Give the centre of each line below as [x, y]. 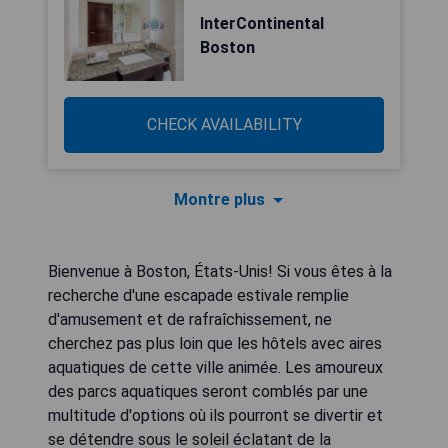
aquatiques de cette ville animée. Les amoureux [215, 367]
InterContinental [262, 23]
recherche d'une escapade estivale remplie [198, 295]
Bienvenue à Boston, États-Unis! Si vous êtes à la [220, 271]
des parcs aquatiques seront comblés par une [208, 391]
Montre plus [219, 199]
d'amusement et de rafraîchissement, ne [190, 319]
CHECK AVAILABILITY [224, 124]
